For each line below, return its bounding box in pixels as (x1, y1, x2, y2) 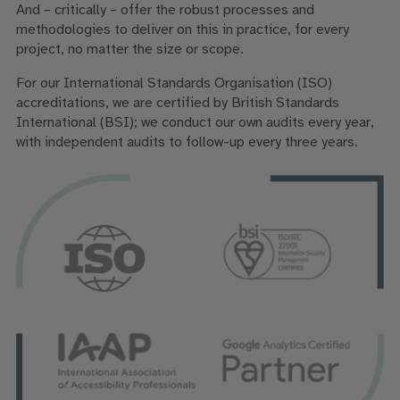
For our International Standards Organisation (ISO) (15, 76, 332, 92)
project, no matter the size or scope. (15, 42, 244, 58)
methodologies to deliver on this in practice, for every (15, 22, 349, 38)
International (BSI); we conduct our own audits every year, (15, 115, 374, 131)
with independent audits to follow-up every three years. (15, 135, 358, 151)
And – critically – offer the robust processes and (15, 3, 314, 19)
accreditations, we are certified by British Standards (15, 96, 339, 112)
